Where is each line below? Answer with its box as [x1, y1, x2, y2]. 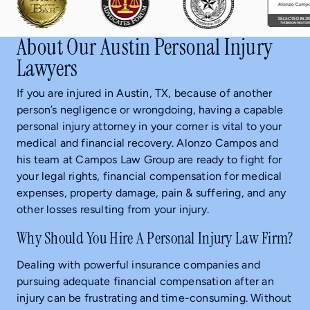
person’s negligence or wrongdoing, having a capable [17, 102, 284, 116]
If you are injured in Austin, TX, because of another [17, 86, 273, 100]
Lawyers [17, 54, 78, 83]
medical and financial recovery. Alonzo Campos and [17, 136, 278, 149]
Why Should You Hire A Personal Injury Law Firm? [17, 227, 293, 248]
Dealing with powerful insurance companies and [17, 257, 261, 271]
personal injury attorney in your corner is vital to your [17, 119, 282, 133]
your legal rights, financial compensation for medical [17, 169, 282, 183]
